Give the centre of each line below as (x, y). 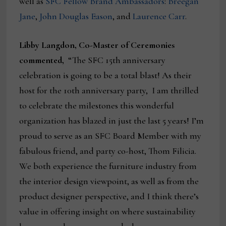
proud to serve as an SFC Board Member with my (110, 136)
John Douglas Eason (76, 16)
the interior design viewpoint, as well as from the (109, 181)
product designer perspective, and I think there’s (109, 196)
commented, (43, 60)
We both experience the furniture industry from (108, 166)
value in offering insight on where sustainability (108, 212)
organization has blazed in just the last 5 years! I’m (112, 121)
